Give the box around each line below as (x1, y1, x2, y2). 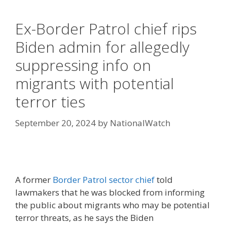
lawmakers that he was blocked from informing (15, 186, 205, 198)
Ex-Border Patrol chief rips (15, 18, 197, 39)
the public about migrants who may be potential (15, 199, 210, 211)
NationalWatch (110, 117, 170, 129)
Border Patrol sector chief (53, 174, 155, 185)
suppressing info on (15, 55, 151, 75)
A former (15, 174, 53, 185)
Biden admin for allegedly (15, 36, 190, 57)
